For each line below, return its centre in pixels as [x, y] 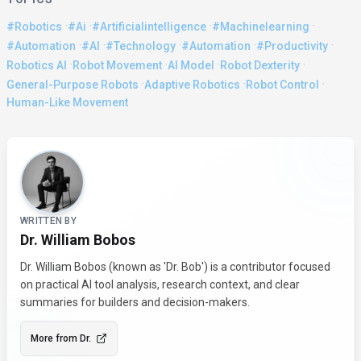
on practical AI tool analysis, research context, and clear [160, 285]
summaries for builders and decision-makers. [135, 303]
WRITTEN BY [48, 221]
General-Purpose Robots [73, 85]
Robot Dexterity [260, 66]
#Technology [141, 46]
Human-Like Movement [67, 103]
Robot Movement [117, 66]
